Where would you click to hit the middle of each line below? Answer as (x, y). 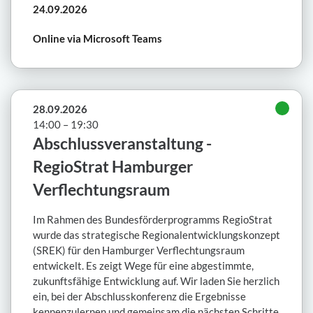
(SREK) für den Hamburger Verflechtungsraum (139, 250)
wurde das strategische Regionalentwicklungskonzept (156, 234)
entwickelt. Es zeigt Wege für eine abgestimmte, (143, 265)
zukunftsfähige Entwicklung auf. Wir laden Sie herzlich (156, 281)
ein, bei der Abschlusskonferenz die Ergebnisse (139, 296)
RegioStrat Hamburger (113, 166)
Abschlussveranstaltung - (122, 143)
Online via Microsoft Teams (97, 38)
